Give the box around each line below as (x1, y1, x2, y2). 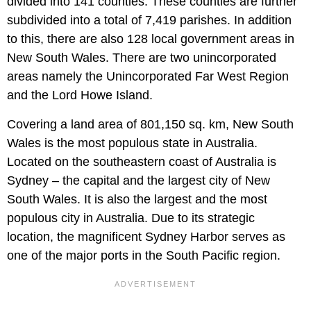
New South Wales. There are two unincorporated (7, 50, 276, 65)
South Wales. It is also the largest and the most (7, 192, 267, 206)
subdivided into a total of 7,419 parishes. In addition (7, 12, 292, 27)
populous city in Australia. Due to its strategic (7, 210, 255, 225)
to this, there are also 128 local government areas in (7, 31, 294, 46)
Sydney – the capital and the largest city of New (7, 173, 270, 187)
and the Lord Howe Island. (7, 87, 153, 102)
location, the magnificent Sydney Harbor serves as (7, 229, 285, 244)
